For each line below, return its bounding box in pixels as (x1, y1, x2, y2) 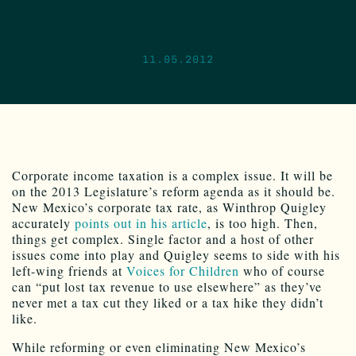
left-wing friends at (12, 262, 126, 280)
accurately (12, 215, 75, 232)
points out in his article (75, 215, 207, 232)
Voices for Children (126, 262, 239, 280)
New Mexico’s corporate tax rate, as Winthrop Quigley (12, 199, 327, 216)
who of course (239, 262, 325, 280)
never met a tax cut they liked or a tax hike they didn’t (12, 294, 323, 311)
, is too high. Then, (207, 215, 318, 232)
